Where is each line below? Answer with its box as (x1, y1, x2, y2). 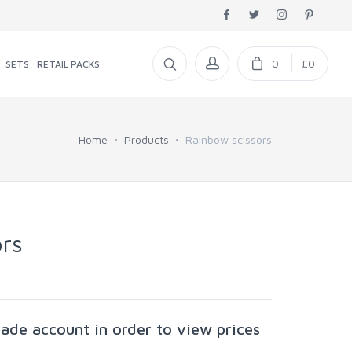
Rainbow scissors (185, 133, 272, 146)
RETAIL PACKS (36, 58, 100, 70)
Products (124, 133, 169, 146)
